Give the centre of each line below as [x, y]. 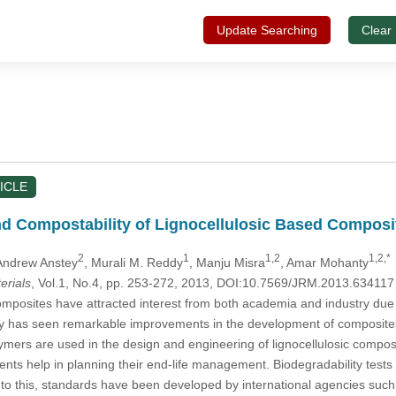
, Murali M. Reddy [133, 262]
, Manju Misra [227, 262]
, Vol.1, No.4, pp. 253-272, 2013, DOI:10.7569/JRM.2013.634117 [212, 282]
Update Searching [267, 30]
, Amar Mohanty [324, 262]
